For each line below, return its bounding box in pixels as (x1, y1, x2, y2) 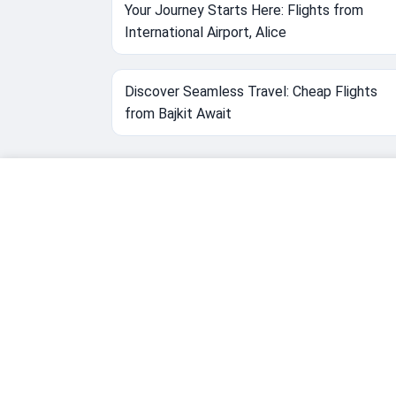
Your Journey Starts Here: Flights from (125, 2, 363, 19)
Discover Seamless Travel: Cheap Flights (125, 83, 377, 101)
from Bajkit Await (125, 105, 232, 123)
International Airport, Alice (125, 24, 286, 42)
